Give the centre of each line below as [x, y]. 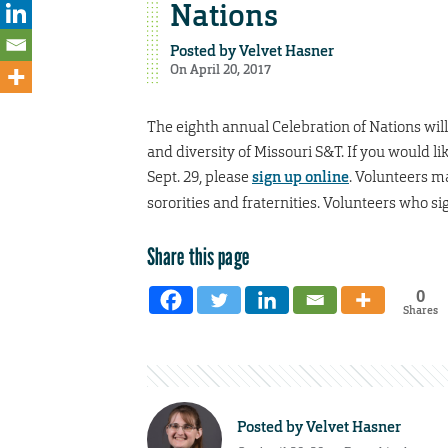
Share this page [198, 256]
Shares [420, 309]
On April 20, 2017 [220, 69]
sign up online [300, 176]
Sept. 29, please [199, 176]
